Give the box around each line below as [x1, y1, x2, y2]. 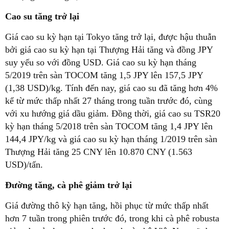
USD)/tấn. [5, 159, 43, 170]
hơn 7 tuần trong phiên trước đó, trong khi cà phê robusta [5, 213, 219, 224]
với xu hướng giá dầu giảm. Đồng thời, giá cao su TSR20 [5, 108, 220, 119]
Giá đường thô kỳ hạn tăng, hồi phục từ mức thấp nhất [5, 200, 209, 211]
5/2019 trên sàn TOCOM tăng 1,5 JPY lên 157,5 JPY [5, 70, 203, 81]
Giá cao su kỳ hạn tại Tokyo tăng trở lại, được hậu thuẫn [5, 32, 216, 42]
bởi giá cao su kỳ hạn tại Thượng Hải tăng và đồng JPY [5, 44, 213, 55]
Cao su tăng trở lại [5, 11, 79, 22]
